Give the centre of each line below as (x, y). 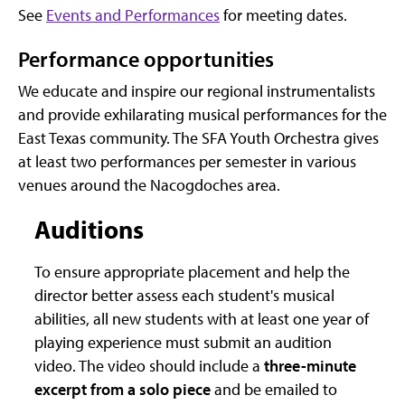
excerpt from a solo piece (122, 390)
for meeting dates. (283, 15)
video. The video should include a (149, 366)
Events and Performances (133, 15)
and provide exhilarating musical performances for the (202, 115)
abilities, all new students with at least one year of (202, 319)
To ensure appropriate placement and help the (192, 272)
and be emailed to (274, 390)
